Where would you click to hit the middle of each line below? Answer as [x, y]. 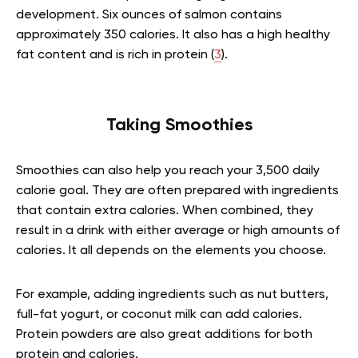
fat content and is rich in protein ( [115, 55]
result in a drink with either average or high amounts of [178, 231]
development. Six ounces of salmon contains [149, 15]
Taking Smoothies [179, 125]
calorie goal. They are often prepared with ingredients [177, 191]
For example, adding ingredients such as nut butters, [172, 295]
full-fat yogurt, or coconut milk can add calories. [159, 315]
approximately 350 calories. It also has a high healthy [173, 35]
